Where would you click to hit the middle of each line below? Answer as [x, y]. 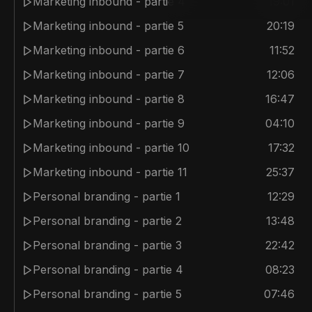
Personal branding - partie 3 [107, 245]
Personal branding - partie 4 [108, 270]
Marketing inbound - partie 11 [110, 172]
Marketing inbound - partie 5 [108, 26]
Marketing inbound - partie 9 [109, 123]
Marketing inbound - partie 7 [109, 75]
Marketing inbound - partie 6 [109, 50]
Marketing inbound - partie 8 [109, 99]
